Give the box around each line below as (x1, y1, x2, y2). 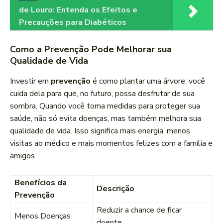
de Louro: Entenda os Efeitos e (19, 4, 137, 16)
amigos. (10, 150, 36, 162)
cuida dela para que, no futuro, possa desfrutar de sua (10, 88, 195, 100)
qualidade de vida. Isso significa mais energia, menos (10, 125, 190, 137)
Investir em (10, 76, 51, 87)
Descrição (97, 183, 134, 195)
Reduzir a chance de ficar (97, 205, 182, 216)
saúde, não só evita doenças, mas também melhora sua (10, 113, 201, 124)
